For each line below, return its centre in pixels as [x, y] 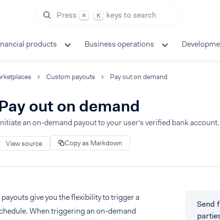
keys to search [131, 15]
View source [24, 143]
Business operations [119, 44]
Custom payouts [71, 77]
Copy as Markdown [94, 143]
